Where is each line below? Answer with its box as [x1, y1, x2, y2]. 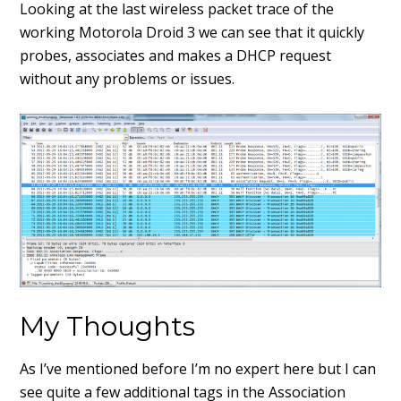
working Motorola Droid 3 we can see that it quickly [20, 21, 365, 42]
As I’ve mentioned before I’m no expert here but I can [20, 358, 377, 379]
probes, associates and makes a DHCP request [20, 45, 332, 65]
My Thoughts [20, 309, 196, 343]
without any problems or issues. [20, 68, 235, 89]
